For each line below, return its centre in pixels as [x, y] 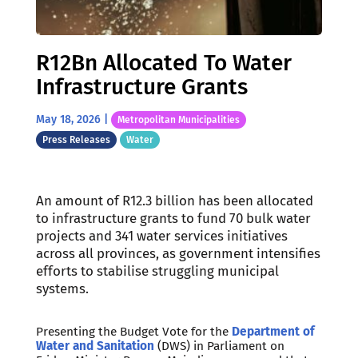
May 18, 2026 [68, 119]
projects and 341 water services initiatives [161, 235]
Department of [272, 331]
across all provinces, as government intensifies [178, 253]
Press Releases [76, 139]
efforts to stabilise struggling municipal [157, 270]
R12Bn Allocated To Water [163, 62]
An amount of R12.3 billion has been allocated [174, 200]
